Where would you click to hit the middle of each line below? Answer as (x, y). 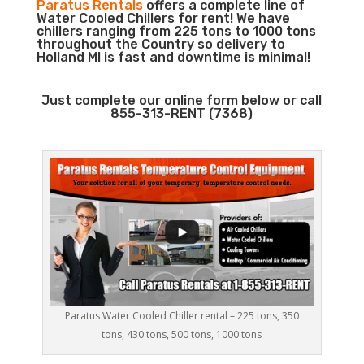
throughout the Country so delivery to (160, 44)
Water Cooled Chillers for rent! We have (163, 18)
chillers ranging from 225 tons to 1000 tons (176, 31)
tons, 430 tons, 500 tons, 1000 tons (182, 335)
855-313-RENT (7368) (182, 113)
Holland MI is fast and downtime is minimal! (173, 57)
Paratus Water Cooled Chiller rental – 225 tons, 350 (182, 316)
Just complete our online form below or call (182, 100)
